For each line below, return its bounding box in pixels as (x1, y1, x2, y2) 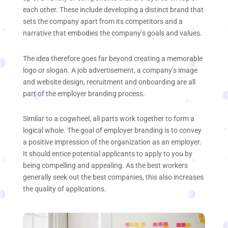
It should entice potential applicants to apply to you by (23, 149, 192, 158)
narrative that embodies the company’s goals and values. (23, 29, 202, 38)
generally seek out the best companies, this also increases (23, 173, 204, 181)
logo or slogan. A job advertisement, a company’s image (23, 66, 197, 74)
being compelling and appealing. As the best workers (23, 161, 188, 169)
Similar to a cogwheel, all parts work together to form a (23, 114, 194, 123)
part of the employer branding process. (23, 89, 145, 98)
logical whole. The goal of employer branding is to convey (23, 126, 202, 134)
